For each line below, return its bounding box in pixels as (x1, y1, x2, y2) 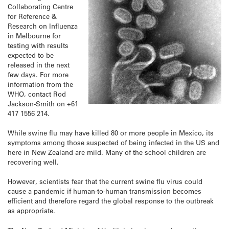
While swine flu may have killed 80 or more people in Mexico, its (8, 128, 214, 138)
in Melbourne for (8, 31, 61, 40)
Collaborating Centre (8, 2, 73, 11)
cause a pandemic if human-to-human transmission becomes (8, 187, 201, 196)
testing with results (8, 41, 68, 50)
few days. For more (8, 70, 68, 79)
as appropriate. (8, 206, 55, 215)
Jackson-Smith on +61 (8, 99, 78, 108)
